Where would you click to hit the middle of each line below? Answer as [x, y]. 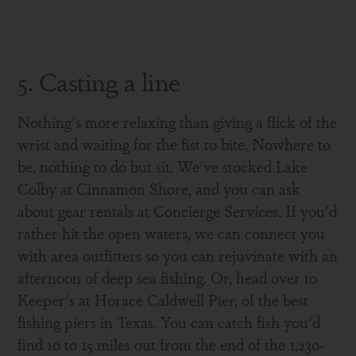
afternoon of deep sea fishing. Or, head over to [168, 277]
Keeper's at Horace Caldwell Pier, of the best [163, 300]
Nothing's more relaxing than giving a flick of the [178, 122]
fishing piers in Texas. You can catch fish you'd [169, 322]
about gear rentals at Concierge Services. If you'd [178, 211]
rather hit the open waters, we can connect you [172, 233]
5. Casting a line [99, 80]
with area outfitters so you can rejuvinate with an [178, 255]
